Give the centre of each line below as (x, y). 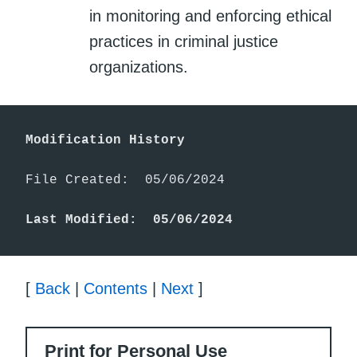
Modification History (105, 140)
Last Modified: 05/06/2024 (129, 220)
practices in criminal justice (184, 41)
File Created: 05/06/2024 (125, 180)
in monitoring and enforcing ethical (210, 16)
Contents (116, 289)
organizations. (139, 67)
